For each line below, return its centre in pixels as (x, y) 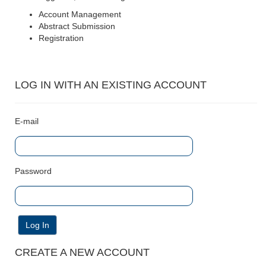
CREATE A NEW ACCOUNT (82, 252)
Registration (61, 38)
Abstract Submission (77, 26)
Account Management (80, 14)
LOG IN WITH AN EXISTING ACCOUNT (111, 85)
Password (33, 171)
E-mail (27, 121)
